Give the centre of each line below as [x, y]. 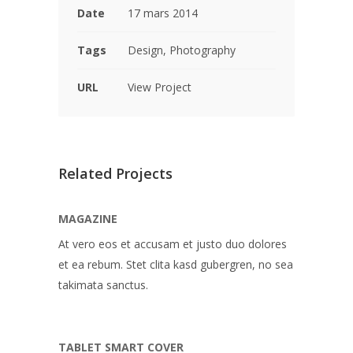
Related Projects [115, 173]
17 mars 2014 [163, 13]
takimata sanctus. [103, 285]
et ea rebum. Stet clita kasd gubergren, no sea [176, 264]
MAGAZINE [88, 219]
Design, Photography [182, 50]
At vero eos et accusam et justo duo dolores [173, 244]
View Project [160, 87]
